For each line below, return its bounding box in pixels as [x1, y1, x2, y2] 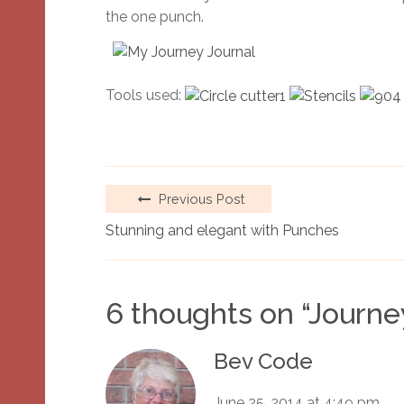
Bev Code [214, 348, 313, 375]
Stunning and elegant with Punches [106, 222, 339, 240]
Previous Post [155, 191, 244, 207]
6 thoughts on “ [106, 297, 308, 331]
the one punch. [106, 7, 204, 25]
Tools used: [106, 87, 185, 105]
